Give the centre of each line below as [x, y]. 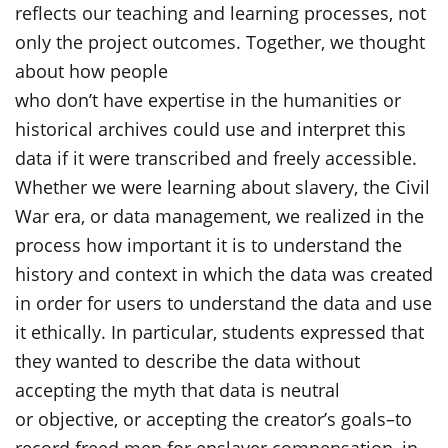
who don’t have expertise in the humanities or [208, 100]
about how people [91, 71]
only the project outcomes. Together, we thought [220, 42]
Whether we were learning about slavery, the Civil [222, 187]
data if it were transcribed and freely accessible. [216, 158]
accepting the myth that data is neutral [177, 390]
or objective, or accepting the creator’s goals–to [213, 419]
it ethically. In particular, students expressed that [219, 332]
